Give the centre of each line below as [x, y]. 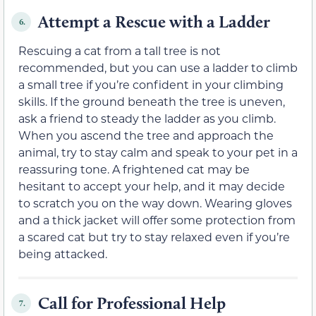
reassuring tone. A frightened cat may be [134, 169]
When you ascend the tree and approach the [146, 135]
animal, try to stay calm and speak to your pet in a [158, 152]
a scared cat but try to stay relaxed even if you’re [154, 237]
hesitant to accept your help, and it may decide [152, 186]
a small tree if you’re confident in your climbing [151, 85]
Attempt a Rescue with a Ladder [154, 22]
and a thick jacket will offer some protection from [157, 220]
